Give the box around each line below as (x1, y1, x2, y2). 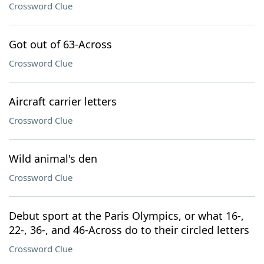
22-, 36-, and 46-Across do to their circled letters (9, 223, 249, 237)
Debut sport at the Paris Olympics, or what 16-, (9, 209, 244, 223)
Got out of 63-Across (9, 37, 112, 51)
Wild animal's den (9, 151, 97, 166)
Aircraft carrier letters (9, 94, 117, 108)
